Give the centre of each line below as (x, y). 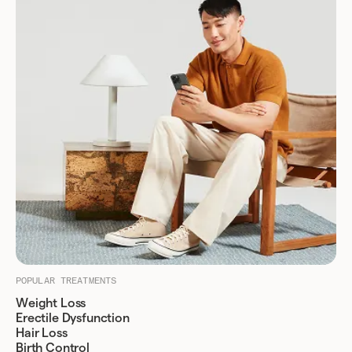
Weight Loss (51, 303)
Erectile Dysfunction (73, 318)
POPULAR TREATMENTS (66, 280)
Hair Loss (42, 333)
